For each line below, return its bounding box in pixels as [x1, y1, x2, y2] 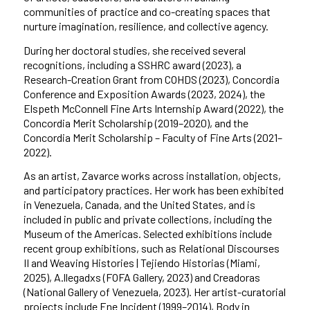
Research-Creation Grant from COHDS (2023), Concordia [23, 72, 280, 86]
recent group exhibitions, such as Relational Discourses [23, 241, 280, 255]
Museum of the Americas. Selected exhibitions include [23, 227, 272, 241]
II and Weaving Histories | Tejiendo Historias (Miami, [23, 256, 260, 270]
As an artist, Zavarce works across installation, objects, [23, 169, 281, 183]
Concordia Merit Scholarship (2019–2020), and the [23, 116, 248, 129]
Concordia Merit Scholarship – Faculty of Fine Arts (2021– [23, 130, 282, 144]
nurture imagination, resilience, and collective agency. [23, 19, 268, 33]
